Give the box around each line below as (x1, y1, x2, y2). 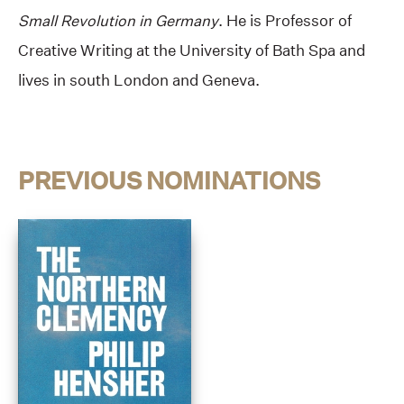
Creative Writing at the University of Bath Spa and (18, 41, 365, 60)
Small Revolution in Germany (18, 11, 218, 31)
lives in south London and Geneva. (18, 70, 260, 90)
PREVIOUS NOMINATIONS (18, 166, 320, 196)
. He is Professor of (218, 11, 352, 31)
